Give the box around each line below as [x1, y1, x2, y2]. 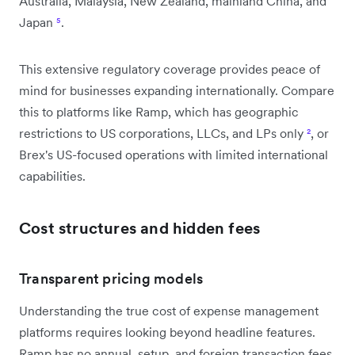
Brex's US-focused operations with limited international [19, 147, 328, 162]
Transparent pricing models [19, 269, 204, 288]
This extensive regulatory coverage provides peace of [19, 61, 320, 77]
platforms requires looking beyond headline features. [19, 324, 315, 340]
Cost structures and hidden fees [19, 218, 261, 239]
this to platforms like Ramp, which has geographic [19, 104, 299, 120]
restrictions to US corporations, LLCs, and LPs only [19, 125, 307, 141]
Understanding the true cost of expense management [19, 303, 319, 319]
